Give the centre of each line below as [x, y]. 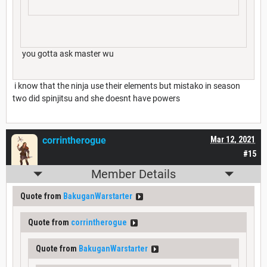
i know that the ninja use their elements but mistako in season [126, 86]
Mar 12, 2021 [233, 140]
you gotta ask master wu [67, 54]
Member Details [133, 174]
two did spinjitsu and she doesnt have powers [96, 99]
